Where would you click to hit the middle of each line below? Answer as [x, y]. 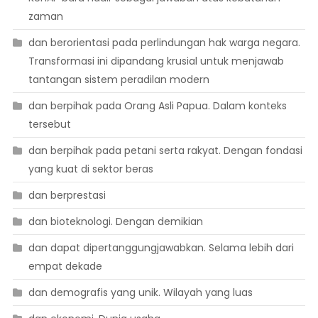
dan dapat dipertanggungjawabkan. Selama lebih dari [161, 247]
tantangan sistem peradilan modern [119, 79]
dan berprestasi [67, 195]
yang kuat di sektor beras [91, 169]
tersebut [49, 124]
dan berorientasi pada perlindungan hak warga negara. [164, 42]
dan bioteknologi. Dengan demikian [115, 221]
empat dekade [65, 266]
